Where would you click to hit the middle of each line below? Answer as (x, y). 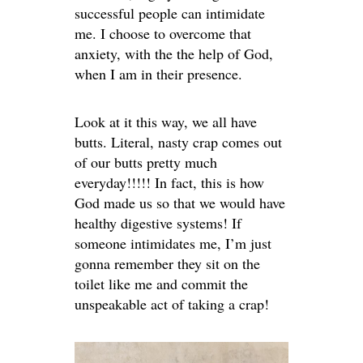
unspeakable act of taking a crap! (172, 304)
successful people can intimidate (170, 13)
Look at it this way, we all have (166, 122)
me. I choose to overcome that (163, 34)
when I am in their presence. (158, 74)
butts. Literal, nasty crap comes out (178, 142)
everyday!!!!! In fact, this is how (169, 183)
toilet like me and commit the (161, 284)
